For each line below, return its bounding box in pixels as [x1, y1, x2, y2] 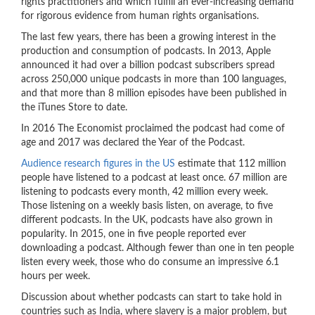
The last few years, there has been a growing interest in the [21, 32, 276, 42]
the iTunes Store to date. [21, 103, 127, 112]
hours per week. [21, 271, 90, 281]
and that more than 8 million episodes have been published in [21, 89, 287, 98]
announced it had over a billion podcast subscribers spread [21, 60, 275, 70]
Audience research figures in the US [21, 159, 175, 169]
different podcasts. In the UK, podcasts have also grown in [21, 215, 273, 225]
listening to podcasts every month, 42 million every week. [21, 187, 268, 197]
